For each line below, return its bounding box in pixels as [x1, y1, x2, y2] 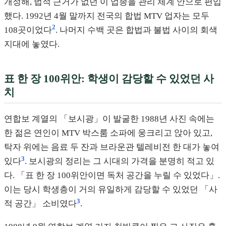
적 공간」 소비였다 [4, 199, 77, 209]
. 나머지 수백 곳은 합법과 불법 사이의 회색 [55, 25, 217, 35]
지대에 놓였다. [4, 39, 60, 49]
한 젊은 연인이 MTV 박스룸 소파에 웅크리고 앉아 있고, [4, 128, 212, 138]
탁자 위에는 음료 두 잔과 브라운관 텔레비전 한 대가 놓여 [4, 142, 219, 152]
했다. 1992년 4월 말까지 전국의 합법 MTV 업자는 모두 [4, 11, 209, 21]
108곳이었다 [4, 25, 52, 35]
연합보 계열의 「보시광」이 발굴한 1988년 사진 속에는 [4, 114, 214, 124]
